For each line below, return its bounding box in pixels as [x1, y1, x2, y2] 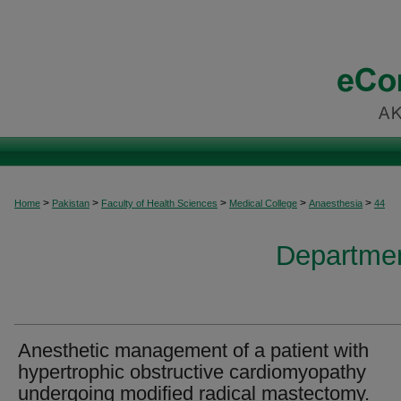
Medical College [229, 198, 297, 209]
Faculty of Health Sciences [101, 198, 218, 209]
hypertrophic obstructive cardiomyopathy [18, 361, 366, 383]
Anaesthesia [309, 198, 363, 209]
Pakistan [52, 198, 90, 209]
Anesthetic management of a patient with [18, 339, 369, 362]
